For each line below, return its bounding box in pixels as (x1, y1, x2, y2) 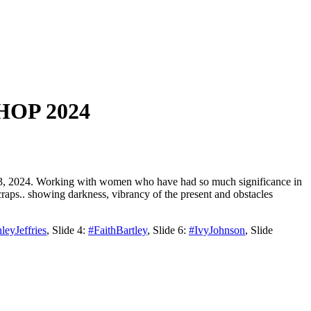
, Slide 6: (147, 224, 189, 236)
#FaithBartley (88, 224, 147, 236)
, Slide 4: (47, 224, 88, 236)
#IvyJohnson (189, 224, 245, 236)
